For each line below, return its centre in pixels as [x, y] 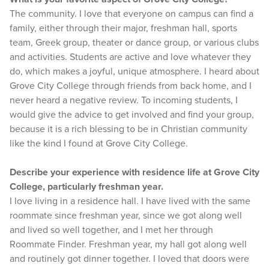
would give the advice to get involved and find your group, [132, 115]
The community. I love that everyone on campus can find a [131, 14]
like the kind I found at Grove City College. [99, 144]
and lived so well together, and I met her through [111, 230]
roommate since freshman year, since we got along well [126, 216]
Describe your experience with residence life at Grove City [134, 172]
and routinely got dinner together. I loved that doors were [129, 259]
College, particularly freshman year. [86, 187]
